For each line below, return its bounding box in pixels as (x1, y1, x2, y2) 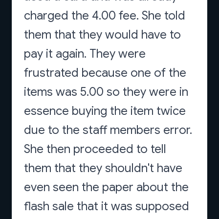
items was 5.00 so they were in (24, 85, 188, 99)
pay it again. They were (24, 46, 146, 61)
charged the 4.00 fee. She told (24, 8, 185, 23)
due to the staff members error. (24, 123, 192, 137)
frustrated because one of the (24, 66, 186, 80)
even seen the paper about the (24, 180, 189, 195)
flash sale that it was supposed (24, 199, 189, 214)
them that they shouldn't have (24, 161, 182, 175)
